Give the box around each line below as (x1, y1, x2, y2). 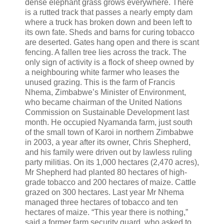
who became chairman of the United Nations (25, 97, 182, 106)
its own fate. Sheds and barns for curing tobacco (25, 27, 194, 36)
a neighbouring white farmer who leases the (25, 67, 179, 76)
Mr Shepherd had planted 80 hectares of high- (25, 167, 187, 176)
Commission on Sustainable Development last (25, 107, 189, 116)
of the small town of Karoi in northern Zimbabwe (25, 127, 193, 136)
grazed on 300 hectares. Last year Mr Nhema (25, 187, 184, 196)
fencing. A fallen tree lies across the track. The (25, 47, 186, 56)
